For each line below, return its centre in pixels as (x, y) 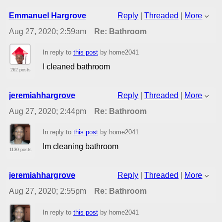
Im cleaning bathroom (80, 147)
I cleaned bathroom (76, 66)
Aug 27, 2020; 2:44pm (47, 111)
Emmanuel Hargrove (47, 16)
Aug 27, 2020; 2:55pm (47, 191)
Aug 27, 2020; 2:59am (47, 31)
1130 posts (20, 150)
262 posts (20, 70)
